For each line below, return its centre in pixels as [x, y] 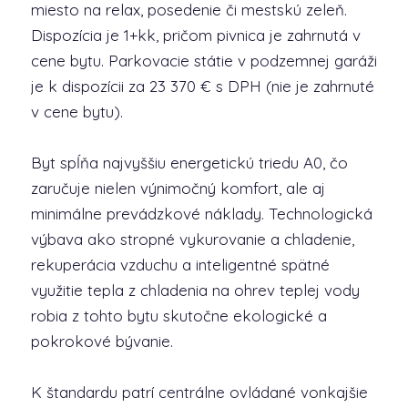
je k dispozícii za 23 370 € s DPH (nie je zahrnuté [202, 86]
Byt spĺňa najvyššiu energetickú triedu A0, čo [189, 163]
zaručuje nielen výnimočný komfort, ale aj [178, 188]
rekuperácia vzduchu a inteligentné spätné [180, 265]
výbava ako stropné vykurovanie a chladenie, [192, 239]
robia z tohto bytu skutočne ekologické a [178, 316]
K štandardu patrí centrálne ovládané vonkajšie [199, 392]
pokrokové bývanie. [102, 341]
